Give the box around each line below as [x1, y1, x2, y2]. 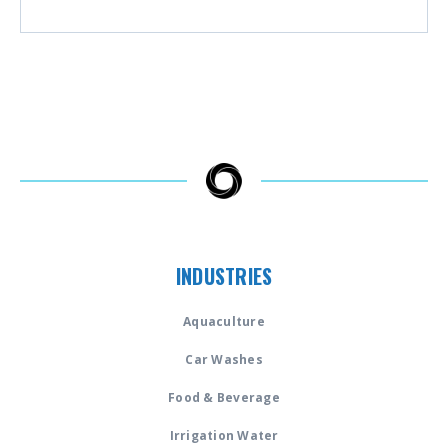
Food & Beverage [168, 388, 280, 406]
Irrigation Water [169, 426, 279, 444]
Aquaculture [183, 312, 265, 330]
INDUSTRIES [175, 260, 273, 291]
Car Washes [185, 350, 263, 368]
